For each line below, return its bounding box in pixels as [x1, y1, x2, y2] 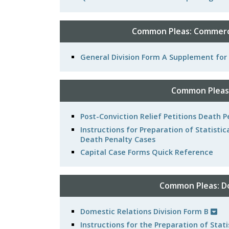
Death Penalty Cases [80, 134, 155, 144]
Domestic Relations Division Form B [80, 207, 211, 217]
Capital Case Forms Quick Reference [80, 147, 213, 157]
